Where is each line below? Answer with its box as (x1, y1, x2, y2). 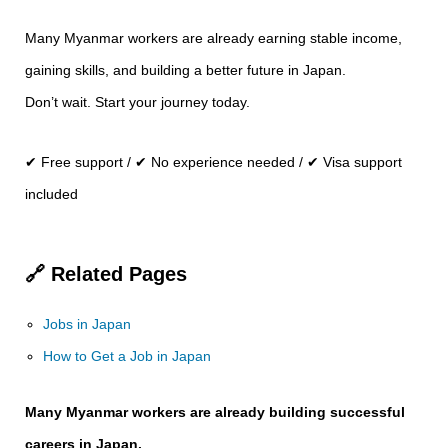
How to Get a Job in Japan (43, 348, 212, 364)
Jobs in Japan (43, 316, 132, 332)
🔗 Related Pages (25, 263, 187, 285)
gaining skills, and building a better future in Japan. (25, 62, 346, 78)
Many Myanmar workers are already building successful (25, 404, 405, 420)
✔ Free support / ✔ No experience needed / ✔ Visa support (25, 154, 402, 170)
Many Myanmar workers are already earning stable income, (25, 30, 402, 46)
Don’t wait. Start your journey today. (25, 94, 250, 110)
